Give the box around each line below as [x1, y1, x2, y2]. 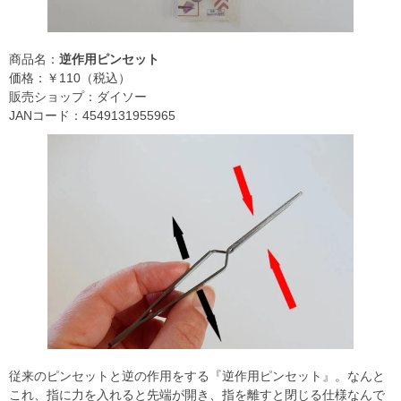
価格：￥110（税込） [9, 70, 131, 85]
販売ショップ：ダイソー [9, 89, 147, 104]
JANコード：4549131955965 [9, 107, 175, 123]
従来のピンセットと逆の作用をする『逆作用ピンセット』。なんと [9, 369, 385, 384]
